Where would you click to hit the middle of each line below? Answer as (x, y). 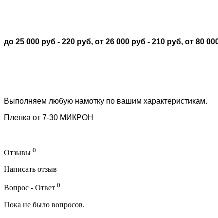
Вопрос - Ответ (30, 188)
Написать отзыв (30, 169)
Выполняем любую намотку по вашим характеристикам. (106, 101)
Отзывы (18, 153)
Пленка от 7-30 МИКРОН (49, 118)
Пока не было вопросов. (44, 204)
